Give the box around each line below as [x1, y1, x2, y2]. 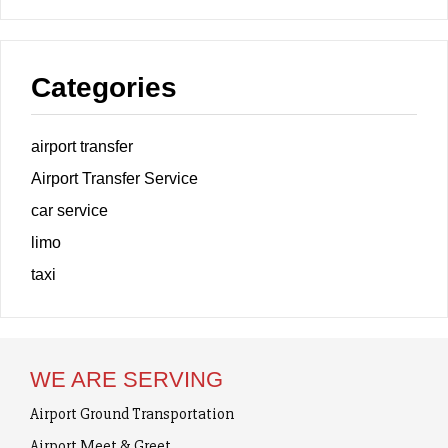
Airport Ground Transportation [30, 404, 234, 424]
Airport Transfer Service [31, 170, 198, 187]
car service [31, 202, 108, 219]
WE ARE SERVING [30, 367, 223, 392]
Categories [31, 72, 177, 103]
